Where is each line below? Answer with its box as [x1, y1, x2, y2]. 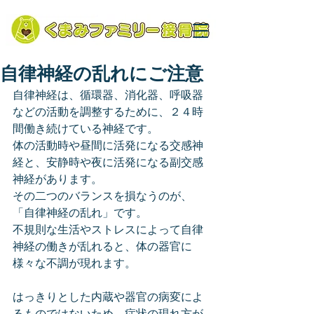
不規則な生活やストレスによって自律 [13, 224, 203, 238]
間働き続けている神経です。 [13, 123, 158, 137]
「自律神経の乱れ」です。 [13, 207, 147, 221]
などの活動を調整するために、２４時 [13, 106, 203, 120]
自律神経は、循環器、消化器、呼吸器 [13, 89, 203, 103]
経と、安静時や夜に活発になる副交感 [13, 156, 203, 170]
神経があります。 [13, 173, 102, 187]
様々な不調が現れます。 [13, 257, 136, 271]
